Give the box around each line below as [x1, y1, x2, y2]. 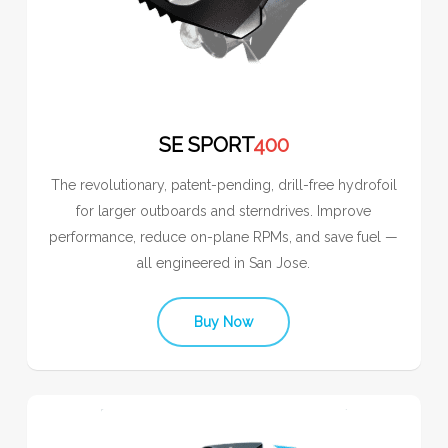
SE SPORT [158, 132, 253, 157]
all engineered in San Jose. [137, 254, 311, 271]
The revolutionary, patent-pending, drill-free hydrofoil [50, 176, 397, 193]
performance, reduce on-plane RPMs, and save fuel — [49, 228, 399, 245]
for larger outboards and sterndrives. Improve [76, 202, 372, 219]
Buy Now [194, 313, 254, 330]
